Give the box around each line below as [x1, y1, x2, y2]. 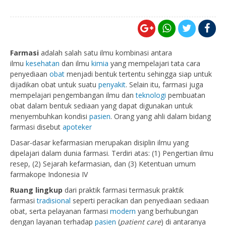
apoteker [63, 122, 92, 132]
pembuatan [166, 90, 205, 100]
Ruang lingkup [10, 185, 63, 195]
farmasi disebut [10, 122, 63, 132]
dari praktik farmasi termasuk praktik [63, 185, 184, 195]
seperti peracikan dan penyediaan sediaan [71, 196, 209, 205]
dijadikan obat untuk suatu [10, 80, 98, 89]
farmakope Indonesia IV [10, 169, 88, 179]
